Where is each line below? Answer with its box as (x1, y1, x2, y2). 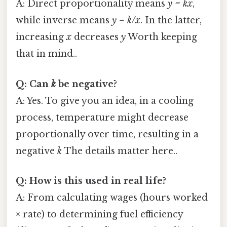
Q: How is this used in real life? (16, 175, 166, 186)
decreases (71, 31, 121, 43)
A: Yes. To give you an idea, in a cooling (16, 95, 194, 106)
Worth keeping (126, 31, 197, 43)
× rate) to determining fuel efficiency (16, 208, 183, 220)
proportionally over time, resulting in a (16, 128, 199, 140)
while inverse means (16, 15, 112, 26)
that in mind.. (16, 48, 77, 60)
